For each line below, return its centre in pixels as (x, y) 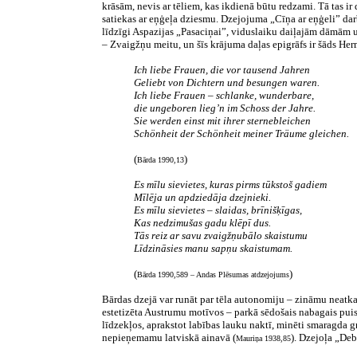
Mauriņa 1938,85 (263, 338)
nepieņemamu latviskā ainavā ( (169, 337)
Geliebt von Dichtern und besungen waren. (227, 82)
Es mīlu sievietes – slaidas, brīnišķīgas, (218, 210)
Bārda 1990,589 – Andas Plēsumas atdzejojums (213, 275)
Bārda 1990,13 (161, 160)
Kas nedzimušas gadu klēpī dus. (202, 223)
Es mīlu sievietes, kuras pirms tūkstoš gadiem (230, 184)
